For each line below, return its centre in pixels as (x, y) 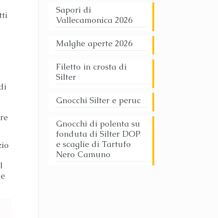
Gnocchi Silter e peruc (98, 100)
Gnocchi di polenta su (98, 124)
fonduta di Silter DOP (98, 134)
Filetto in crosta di (91, 67)
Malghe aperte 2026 (94, 43)
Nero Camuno (83, 154)
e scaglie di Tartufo (93, 144)
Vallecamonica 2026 (94, 20)
